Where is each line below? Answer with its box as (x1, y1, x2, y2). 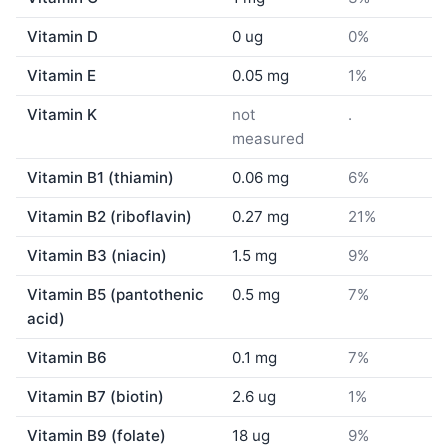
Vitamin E (27, 65, 97, 85)
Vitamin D (27, 26, 99, 46)
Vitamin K (27, 104, 98, 124)
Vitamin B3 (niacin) (27, 245, 168, 265)
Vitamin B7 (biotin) (27, 386, 165, 406)
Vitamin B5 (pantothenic (27, 284, 205, 304)
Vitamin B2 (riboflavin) (27, 206, 193, 226)
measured (232, 128, 305, 148)
